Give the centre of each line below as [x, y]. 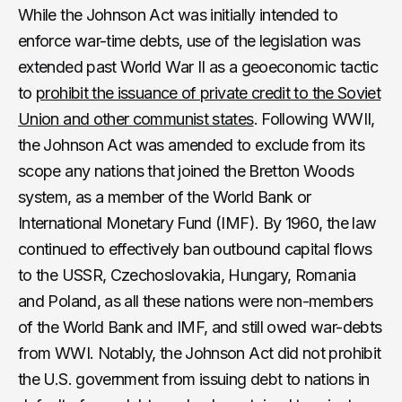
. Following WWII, [314, 118]
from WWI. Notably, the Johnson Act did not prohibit [200, 353]
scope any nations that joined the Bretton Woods [186, 170]
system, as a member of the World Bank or [165, 197]
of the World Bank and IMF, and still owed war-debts [200, 327]
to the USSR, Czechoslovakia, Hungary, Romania [187, 275]
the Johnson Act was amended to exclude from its [191, 144]
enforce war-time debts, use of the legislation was [189, 40]
